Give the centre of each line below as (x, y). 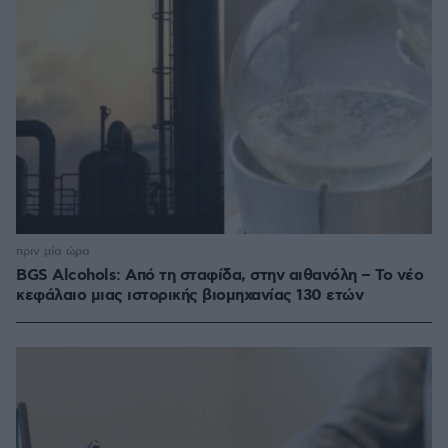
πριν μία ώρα (53, 252)
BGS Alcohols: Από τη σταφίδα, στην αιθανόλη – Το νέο (219, 276)
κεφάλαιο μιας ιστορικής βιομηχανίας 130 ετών (189, 296)
